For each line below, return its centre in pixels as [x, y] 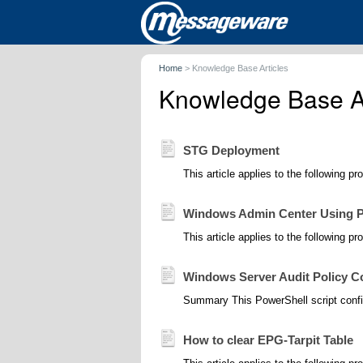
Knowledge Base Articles [240, 68]
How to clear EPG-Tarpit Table [268, 340]
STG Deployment [231, 150]
